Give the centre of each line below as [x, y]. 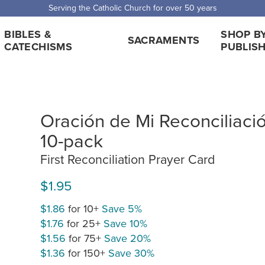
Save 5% [122, 209]
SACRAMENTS [164, 40]
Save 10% [125, 224]
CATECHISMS [38, 46]
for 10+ [83, 209]
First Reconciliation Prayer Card [127, 159]
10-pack [72, 140]
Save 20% [127, 238]
